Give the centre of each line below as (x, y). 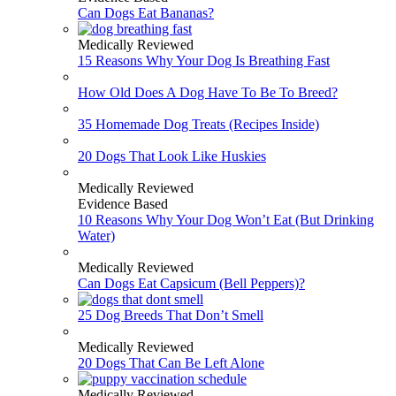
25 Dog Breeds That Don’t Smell (171, 316)
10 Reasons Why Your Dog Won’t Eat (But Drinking (226, 220)
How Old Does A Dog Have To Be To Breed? (208, 93)
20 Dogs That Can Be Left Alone (171, 363)
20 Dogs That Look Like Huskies (172, 156)
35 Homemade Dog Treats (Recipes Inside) (198, 125)
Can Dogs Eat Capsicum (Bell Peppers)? (191, 284)
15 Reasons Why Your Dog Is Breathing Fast (204, 61)
